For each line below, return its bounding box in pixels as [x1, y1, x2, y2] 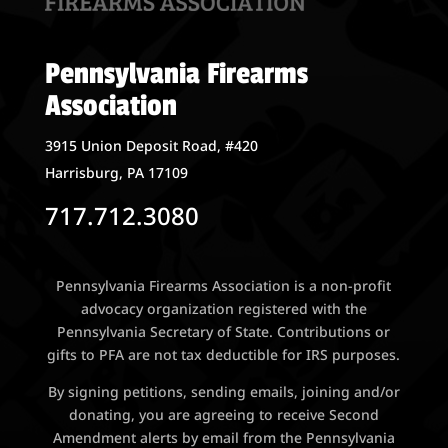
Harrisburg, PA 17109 [44, 162, 188, 182]
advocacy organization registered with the [80, 299, 367, 319]
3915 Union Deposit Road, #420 [44, 135, 258, 155]
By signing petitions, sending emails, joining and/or [47, 382, 400, 402]
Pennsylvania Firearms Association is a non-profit [56, 276, 392, 296]
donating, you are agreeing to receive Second [68, 405, 379, 425]
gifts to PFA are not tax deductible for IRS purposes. [47, 345, 401, 365]
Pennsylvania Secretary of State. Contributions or [57, 322, 391, 342]
